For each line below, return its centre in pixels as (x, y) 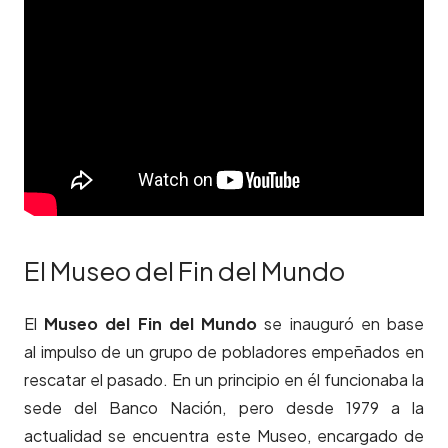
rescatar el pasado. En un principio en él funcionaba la (224, 380)
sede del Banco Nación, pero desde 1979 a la (224, 408)
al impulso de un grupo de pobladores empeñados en (224, 352)
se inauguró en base (341, 324)
